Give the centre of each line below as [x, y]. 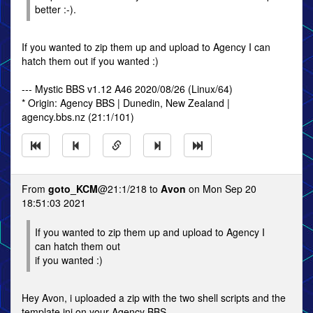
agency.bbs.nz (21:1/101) [78, 117]
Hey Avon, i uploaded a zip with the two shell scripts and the [154, 298]
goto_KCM [73, 189]
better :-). [56, 9]
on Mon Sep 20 [221, 189]
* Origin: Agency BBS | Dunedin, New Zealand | [126, 103]
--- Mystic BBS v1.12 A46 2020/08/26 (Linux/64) [127, 89]
